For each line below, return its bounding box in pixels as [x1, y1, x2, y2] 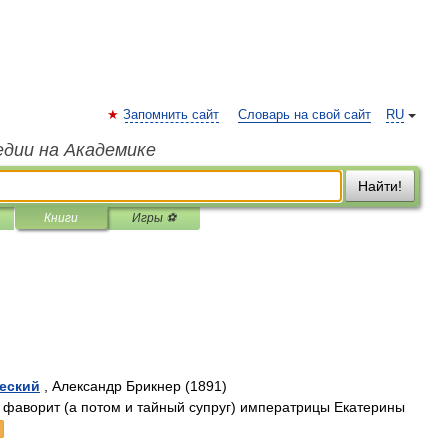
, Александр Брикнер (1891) [40, 378, 227, 394]
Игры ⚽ [132, 211, 176, 225]
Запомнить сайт [123, 108, 219, 122]
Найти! [358, 178, 402, 194]
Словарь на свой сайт [238, 108, 371, 122]
